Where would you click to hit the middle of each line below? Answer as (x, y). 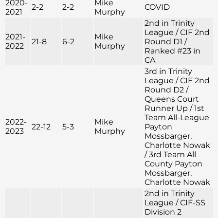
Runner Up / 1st (174, 109)
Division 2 (163, 212)
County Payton (173, 164)
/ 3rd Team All (170, 155)
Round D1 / (166, 42)
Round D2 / (166, 90)
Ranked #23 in (173, 51)
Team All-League (177, 118)
